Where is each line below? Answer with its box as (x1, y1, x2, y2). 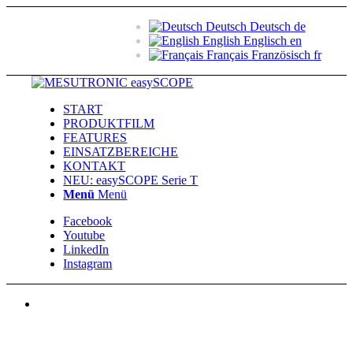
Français (206, 48, 248, 61)
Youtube (63, 229, 106, 242)
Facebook (63, 214, 113, 228)
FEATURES (63, 131, 128, 144)
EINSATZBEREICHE (63, 145, 179, 158)
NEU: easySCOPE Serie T (63, 173, 199, 187)
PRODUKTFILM (63, 117, 155, 130)
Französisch (251, 48, 310, 61)
